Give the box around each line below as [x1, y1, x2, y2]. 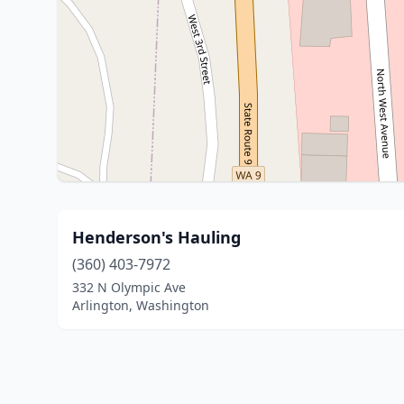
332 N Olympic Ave [72, 279, 186, 296]
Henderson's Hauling [72, 226, 241, 248]
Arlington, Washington [72, 297, 209, 314]
